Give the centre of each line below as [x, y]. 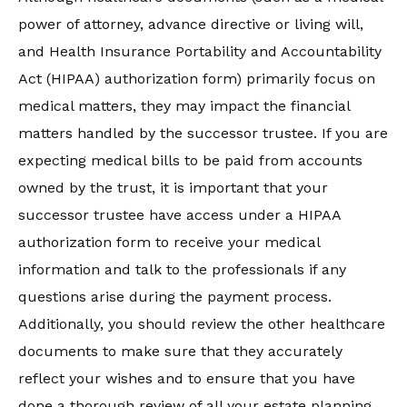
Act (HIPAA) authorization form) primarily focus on [197, 79]
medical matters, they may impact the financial [184, 106]
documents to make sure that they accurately [180, 351]
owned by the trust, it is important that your [173, 188]
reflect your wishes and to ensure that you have [187, 378]
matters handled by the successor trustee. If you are [203, 133]
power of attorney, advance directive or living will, [191, 24]
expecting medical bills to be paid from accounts [190, 160]
